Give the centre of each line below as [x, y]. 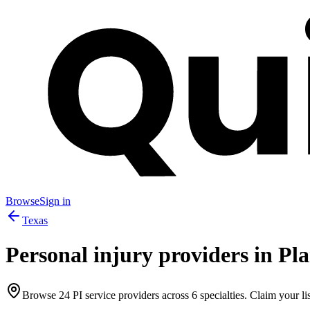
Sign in [55, 201]
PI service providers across [131, 295]
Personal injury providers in [142, 254]
